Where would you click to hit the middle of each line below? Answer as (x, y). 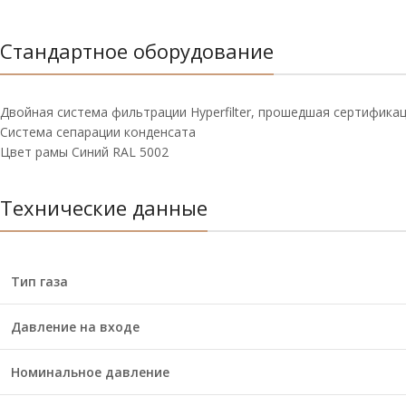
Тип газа (39, 281)
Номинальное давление (90, 372)
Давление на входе (75, 327)
